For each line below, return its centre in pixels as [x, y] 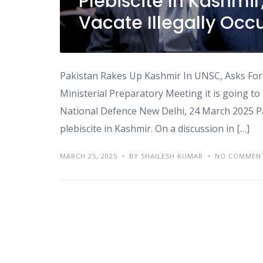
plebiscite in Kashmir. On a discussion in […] [155, 128]
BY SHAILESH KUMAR [166, 156]
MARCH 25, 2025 [89, 156]
